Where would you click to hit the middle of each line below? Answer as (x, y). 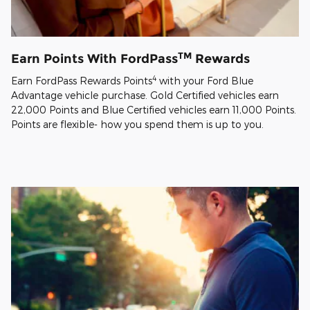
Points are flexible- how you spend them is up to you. (137, 124)
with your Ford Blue (205, 80)
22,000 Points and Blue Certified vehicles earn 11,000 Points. (154, 109)
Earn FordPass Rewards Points (82, 80)
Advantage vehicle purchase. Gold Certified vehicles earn (145, 95)
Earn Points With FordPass (94, 59)
